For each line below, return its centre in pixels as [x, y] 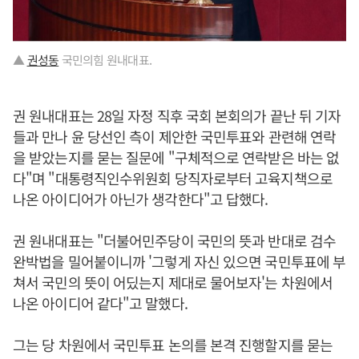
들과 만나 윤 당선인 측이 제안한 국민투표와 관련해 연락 [175, 136]
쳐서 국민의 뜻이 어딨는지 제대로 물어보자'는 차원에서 [173, 282]
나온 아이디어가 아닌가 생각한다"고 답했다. [141, 198]
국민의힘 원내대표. [105, 59]
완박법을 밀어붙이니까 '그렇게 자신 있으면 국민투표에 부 [179, 261]
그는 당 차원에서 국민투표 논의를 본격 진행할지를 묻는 [173, 344]
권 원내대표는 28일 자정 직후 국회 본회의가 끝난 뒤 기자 [177, 115]
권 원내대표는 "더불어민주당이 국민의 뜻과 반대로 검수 [175, 240]
